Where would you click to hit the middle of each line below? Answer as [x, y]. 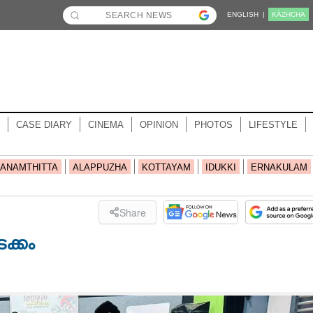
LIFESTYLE [273, 125]
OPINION [159, 125]
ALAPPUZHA [100, 167]
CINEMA [105, 125]
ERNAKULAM [279, 167]
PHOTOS [213, 125]
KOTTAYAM [166, 167]
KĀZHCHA [289, 14]
